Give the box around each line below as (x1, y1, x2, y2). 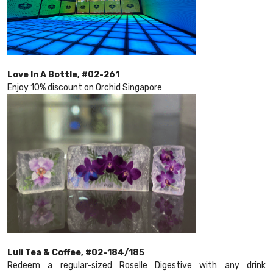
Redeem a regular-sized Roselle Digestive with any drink (7, 260, 266, 271)
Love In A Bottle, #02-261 (7, 69, 119, 80)
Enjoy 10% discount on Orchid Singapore (7, 82, 162, 93)
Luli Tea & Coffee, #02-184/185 (7, 247, 144, 258)
